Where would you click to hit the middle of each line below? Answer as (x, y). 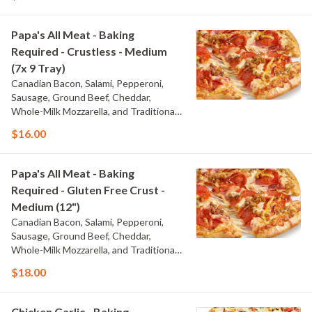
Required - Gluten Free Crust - (88, 190)
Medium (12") (46, 206)
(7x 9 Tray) (38, 68)
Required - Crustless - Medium (89, 51)
